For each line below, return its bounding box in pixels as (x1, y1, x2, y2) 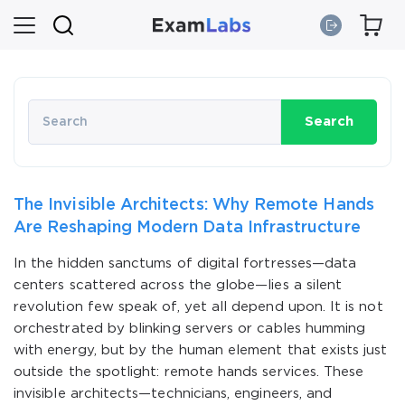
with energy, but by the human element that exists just (14, 344, 388, 356)
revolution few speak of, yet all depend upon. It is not (14, 301, 383, 313)
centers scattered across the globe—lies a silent (14, 279, 343, 291)
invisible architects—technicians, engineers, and (14, 388, 333, 400)
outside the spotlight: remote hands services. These (14, 366, 364, 378)
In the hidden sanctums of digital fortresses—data (14, 258, 357, 269)
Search (305, 116, 353, 127)
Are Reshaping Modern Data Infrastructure (14, 221, 361, 235)
